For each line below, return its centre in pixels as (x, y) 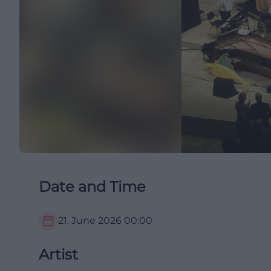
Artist (58, 254)
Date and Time (92, 187)
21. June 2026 (90, 220)
